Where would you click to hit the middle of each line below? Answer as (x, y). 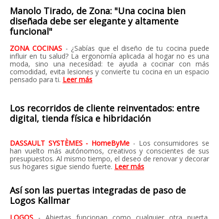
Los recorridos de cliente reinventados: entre (105, 108)
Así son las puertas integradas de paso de (98, 190)
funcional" (31, 31)
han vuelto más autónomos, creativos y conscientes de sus (109, 151)
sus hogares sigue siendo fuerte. (62, 166)
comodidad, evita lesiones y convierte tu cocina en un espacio (109, 72)
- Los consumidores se (171, 143)
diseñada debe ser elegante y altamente (94, 21)
